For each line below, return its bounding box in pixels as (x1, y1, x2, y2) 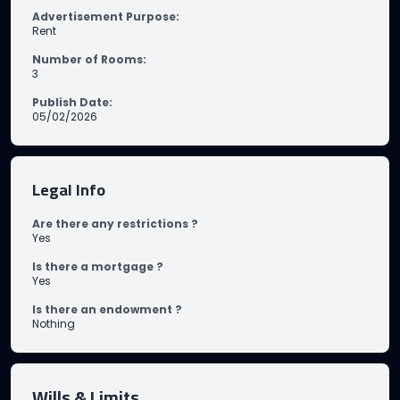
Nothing (32, 316, 75, 331)
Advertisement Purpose (32, 9, 176, 24)
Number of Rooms (32, 52, 143, 67)
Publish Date (32, 95, 109, 110)
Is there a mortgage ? (32, 259, 163, 274)
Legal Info (32, 175, 105, 204)
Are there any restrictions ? (32, 216, 198, 231)
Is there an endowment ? (32, 302, 182, 317)
